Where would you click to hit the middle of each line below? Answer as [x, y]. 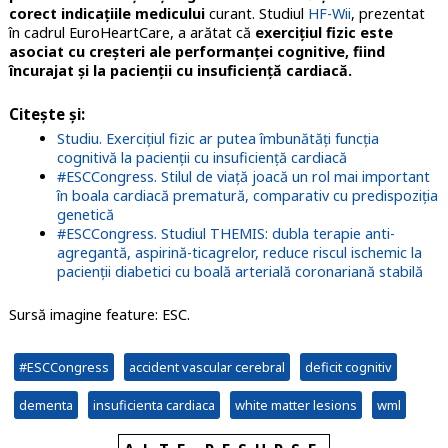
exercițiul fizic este [323, 33]
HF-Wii [329, 14]
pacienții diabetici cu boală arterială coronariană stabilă [239, 272]
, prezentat [387, 14]
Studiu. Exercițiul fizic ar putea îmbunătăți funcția [217, 139]
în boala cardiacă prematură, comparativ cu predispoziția [247, 196]
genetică [85, 215]
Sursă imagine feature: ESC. [99, 315]
